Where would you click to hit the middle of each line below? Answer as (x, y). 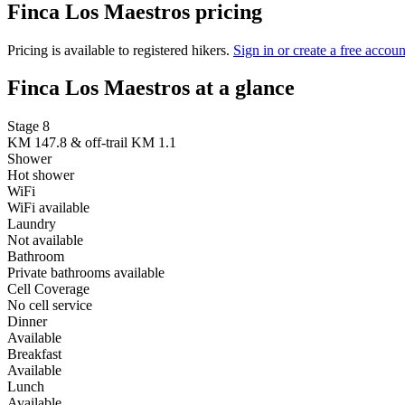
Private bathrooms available (86, 273)
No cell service (50, 306)
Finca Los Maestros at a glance (151, 88)
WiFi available (48, 208)
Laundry (32, 224)
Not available (45, 240)
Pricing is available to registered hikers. (120, 50)
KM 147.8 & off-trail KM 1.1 (92, 143)
